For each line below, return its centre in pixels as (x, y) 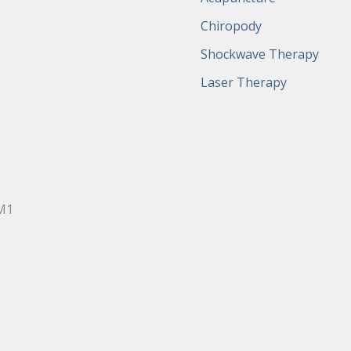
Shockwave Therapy (259, 54)
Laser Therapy (243, 82)
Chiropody (231, 26)
